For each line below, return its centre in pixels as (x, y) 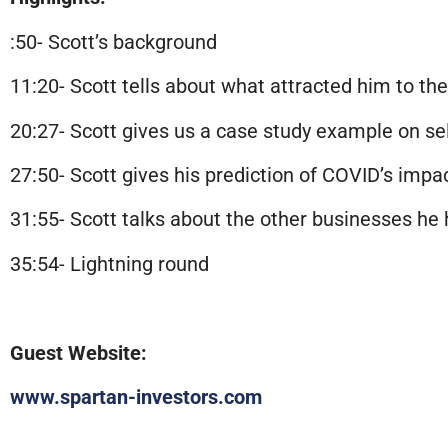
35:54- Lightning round (109, 263)
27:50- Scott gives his (107, 174)
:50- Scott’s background (113, 41)
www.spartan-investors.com (136, 396)
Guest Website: (78, 352)
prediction (249, 174)
